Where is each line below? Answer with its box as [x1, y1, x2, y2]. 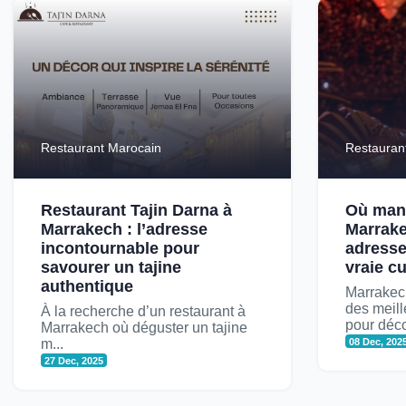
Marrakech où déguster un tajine [41, 319, 247, 335]
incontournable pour [41, 238, 199, 257]
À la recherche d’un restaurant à [41, 303, 246, 319]
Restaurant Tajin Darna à [41, 200, 232, 219]
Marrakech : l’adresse [41, 219, 208, 238]
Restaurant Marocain [41, 140, 161, 155]
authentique [41, 276, 133, 295]
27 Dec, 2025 [44, 354, 104, 366]
